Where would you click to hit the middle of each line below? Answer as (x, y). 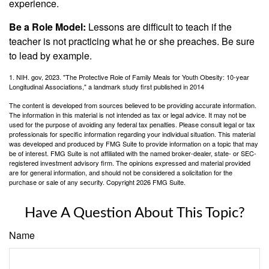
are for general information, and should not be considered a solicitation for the (121, 172)
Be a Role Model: (47, 27)
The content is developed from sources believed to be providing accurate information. (133, 105)
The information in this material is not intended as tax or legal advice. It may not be (128, 115)
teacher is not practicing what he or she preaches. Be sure (132, 41)
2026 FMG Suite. (161, 182)
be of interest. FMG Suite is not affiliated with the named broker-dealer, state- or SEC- (133, 153)
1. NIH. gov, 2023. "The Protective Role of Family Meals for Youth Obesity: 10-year (129, 77)
